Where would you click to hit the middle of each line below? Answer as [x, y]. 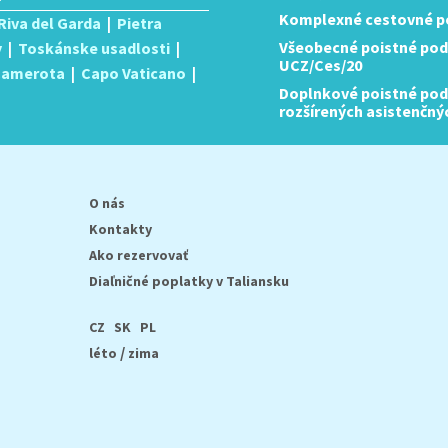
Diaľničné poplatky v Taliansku [189, 281]
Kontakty [120, 229]
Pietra [139, 23]
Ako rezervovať [138, 255]
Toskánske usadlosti [94, 48]
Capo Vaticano [133, 73]
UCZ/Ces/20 [320, 65]
